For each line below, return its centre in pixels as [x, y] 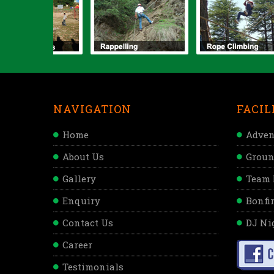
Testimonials [93, 266]
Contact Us [88, 222]
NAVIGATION [92, 109]
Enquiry [81, 200]
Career [77, 244]
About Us [83, 156]
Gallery [79, 178]
